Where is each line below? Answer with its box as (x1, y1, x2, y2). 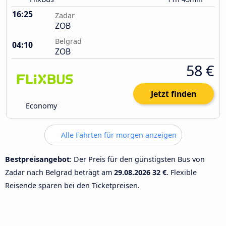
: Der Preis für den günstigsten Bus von (70, 154, 205, 164)
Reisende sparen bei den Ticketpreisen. (5, 180, 140, 190)
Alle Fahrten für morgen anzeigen (59, 130, 177, 140)
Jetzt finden (151, 88, 196, 100)
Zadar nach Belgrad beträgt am (5, 167, 114, 177)
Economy (24, 101, 58, 111)
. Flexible (166, 167, 197, 177)
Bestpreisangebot (5, 154, 70, 164)
